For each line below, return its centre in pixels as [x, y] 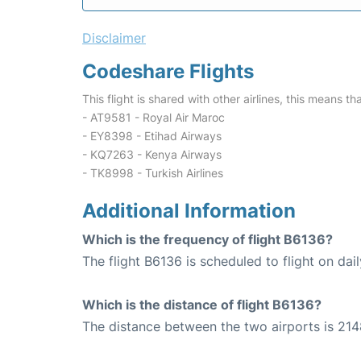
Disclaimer [114, 38]
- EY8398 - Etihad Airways [152, 136]
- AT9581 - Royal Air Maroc [154, 117]
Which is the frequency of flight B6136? [207, 239]
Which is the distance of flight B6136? [202, 305]
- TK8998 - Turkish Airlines [153, 173]
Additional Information [189, 211]
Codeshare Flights [168, 71]
